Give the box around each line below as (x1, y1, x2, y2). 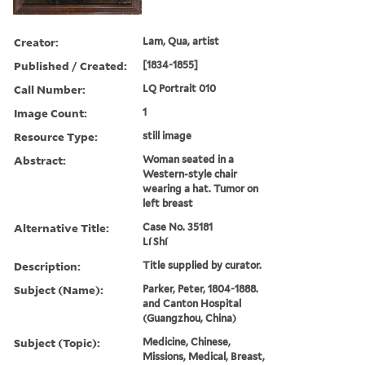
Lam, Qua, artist (143, 34, 220, 47)
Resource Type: (14, 128, 98, 144)
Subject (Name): (14, 281, 103, 297)
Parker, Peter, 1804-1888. (143, 282, 259, 295)
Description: (14, 257, 81, 274)
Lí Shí (143, 235, 168, 248)
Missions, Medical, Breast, (143, 350, 266, 363)
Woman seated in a (143, 152, 235, 165)
